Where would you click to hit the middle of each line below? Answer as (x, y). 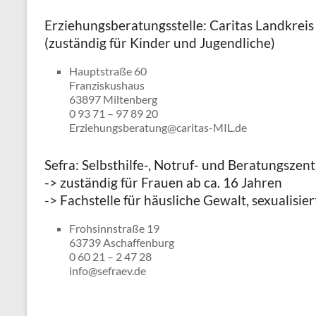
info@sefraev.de (108, 271)
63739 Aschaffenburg (122, 242)
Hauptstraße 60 (108, 71)
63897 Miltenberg (113, 99)
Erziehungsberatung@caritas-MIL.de (158, 127)
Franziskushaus (107, 85)
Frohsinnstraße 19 (114, 228)
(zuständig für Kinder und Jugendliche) (160, 43)
